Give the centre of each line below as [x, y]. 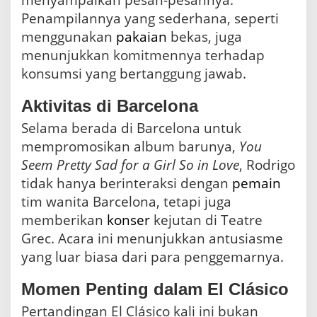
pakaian [142, 37]
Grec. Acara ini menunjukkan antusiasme [152, 239]
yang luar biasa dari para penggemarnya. [152, 257]
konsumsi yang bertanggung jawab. [134, 74]
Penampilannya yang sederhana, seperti [150, 19]
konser [128, 220]
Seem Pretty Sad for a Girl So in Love [130, 165]
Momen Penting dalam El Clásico [155, 289]
